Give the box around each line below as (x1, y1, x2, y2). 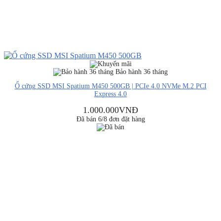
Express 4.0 (94, 90, 127, 98)
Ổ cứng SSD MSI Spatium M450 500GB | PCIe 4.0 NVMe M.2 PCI (14, 82, 207, 90)
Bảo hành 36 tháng (113, 68, 168, 75)
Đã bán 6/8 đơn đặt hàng (76, 115, 145, 123)
